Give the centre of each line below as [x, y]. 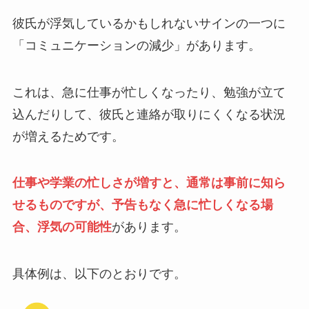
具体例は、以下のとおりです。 [99, 274]
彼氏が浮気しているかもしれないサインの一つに [149, 23]
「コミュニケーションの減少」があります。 [136, 45]
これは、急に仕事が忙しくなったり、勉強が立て [149, 92]
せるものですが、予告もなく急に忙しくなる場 [142, 205]
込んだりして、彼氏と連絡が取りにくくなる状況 [149, 114]
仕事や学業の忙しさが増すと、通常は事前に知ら [149, 183]
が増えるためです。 [68, 136]
